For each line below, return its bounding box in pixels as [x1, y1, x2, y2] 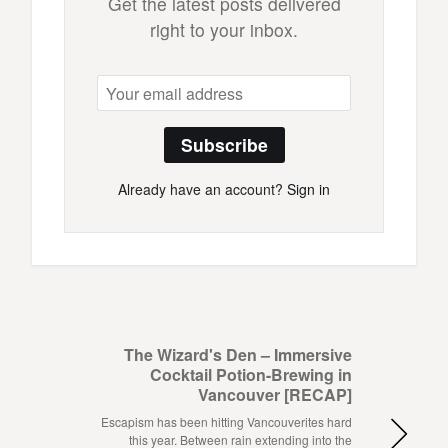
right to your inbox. [150, 17, 298, 43]
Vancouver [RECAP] [198, 383, 352, 407]
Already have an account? [118, 179, 287, 200]
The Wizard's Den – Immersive [124, 343, 352, 367]
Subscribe [180, 132, 268, 158]
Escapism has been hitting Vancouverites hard [101, 413, 352, 431]
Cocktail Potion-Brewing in [150, 363, 352, 387]
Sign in [287, 179, 330, 200]
